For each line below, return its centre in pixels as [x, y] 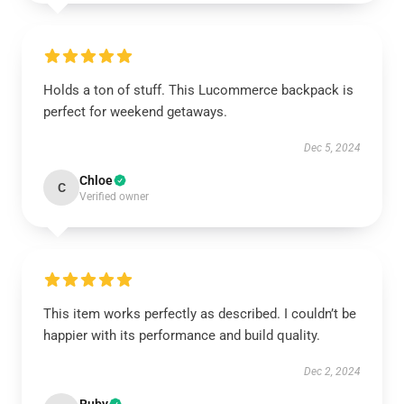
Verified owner [114, 197]
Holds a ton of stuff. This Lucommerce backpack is [198, 90]
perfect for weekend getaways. [135, 112]
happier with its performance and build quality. [182, 335]
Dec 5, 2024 [332, 148]
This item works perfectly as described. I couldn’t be [200, 314]
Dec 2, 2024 [332, 372]
